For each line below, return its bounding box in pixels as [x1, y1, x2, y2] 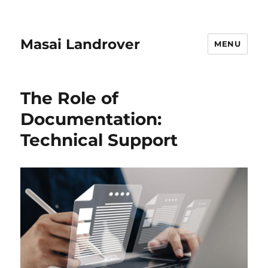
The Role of [20, 88, 119, 108]
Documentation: [20, 109, 162, 129]
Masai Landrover [20, 35, 141, 53]
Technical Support [20, 130, 178, 150]
